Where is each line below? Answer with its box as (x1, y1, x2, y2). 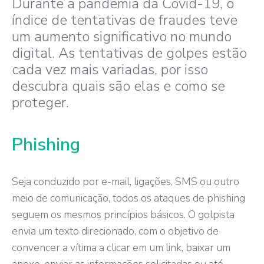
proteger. (12, 93, 69, 112)
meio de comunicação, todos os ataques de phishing (12, 190, 245, 205)
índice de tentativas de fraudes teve (12, 10, 237, 29)
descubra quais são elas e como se (12, 76, 225, 95)
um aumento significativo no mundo (12, 27, 232, 46)
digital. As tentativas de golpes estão (12, 43, 247, 62)
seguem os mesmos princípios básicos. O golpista (12, 207, 235, 222)
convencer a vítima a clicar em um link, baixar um (12, 240, 230, 255)
